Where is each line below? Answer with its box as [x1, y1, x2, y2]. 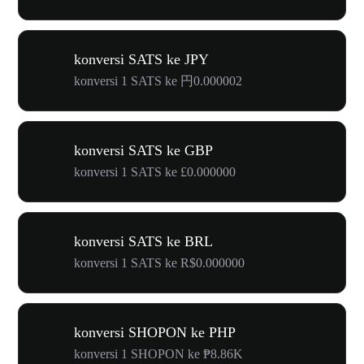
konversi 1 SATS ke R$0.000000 [74, 256, 245, 270]
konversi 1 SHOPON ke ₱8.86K [74, 347, 243, 361]
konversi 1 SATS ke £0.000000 [74, 165, 236, 179]
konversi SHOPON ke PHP [74, 324, 236, 340]
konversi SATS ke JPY [74, 51, 209, 67]
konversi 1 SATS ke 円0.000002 [74, 74, 242, 88]
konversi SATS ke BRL [74, 233, 213, 249]
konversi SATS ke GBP [74, 142, 213, 158]
